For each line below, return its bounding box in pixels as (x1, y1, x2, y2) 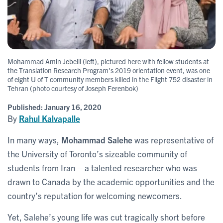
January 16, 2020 (44, 102, 102, 111)
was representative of (132, 134, 214, 145)
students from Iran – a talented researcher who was (7, 162, 197, 173)
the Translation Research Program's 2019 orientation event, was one (7, 65, 210, 75)
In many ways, (7, 134, 61, 145)
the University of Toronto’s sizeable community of (7, 148, 187, 159)
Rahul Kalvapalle (19, 112, 80, 123)
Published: (7, 102, 44, 111)
